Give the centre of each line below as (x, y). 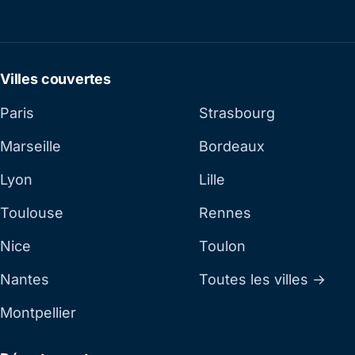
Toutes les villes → (262, 280)
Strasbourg (237, 113)
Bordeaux (232, 147)
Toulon (222, 246)
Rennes (225, 213)
